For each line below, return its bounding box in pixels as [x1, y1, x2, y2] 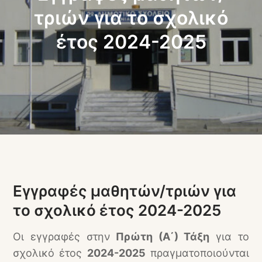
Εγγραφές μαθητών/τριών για [13, 182, 237, 200]
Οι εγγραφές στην [13, 230, 116, 243]
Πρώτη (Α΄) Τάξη [116, 230, 210, 243]
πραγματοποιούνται [145, 247, 249, 259]
